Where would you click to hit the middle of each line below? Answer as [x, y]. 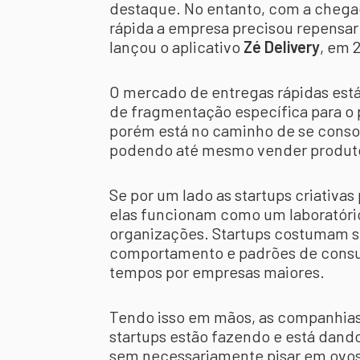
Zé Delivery [282, 47]
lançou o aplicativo [176, 47]
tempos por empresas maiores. [219, 272]
